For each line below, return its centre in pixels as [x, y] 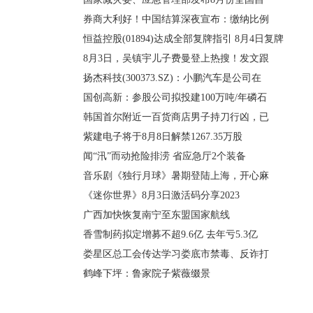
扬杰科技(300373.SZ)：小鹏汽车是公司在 [172, 78]
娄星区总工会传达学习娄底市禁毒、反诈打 [176, 254]
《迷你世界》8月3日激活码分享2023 [161, 195]
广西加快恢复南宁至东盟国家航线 [156, 215]
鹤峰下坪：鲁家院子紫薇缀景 [147, 274]
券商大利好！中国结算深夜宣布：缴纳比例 [176, 19]
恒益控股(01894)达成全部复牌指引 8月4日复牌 [183, 39]
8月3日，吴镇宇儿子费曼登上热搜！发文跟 [176, 58]
